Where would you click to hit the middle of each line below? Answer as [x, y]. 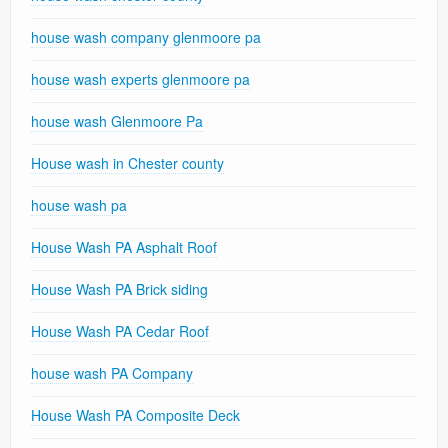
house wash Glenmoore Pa [117, 121]
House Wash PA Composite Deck [135, 415]
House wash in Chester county [127, 163]
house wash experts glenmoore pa [140, 79]
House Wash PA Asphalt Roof [124, 247]
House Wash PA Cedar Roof [120, 331]
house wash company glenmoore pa [146, 37]
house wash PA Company [112, 373]
